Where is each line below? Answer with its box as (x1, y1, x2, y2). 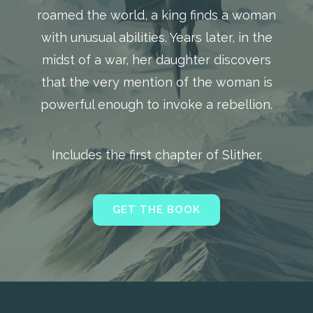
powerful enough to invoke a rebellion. (41, 97, 272, 112)
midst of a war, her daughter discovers (42, 52, 271, 67)
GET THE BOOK (112, 203, 201, 216)
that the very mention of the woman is (41, 75, 272, 89)
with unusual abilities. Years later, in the (41, 30, 272, 45)
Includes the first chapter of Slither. (51, 147, 262, 162)
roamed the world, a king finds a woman (37, 8, 276, 22)
